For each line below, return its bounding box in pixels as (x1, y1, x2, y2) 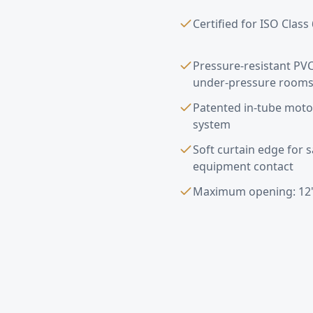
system (193, 116, 231, 132)
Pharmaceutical (179, 289, 309, 311)
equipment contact (193, 158, 293, 174)
